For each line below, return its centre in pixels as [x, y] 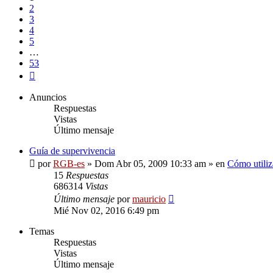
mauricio [149, 199]
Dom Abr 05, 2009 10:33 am [150, 164]
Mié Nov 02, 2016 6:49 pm [106, 211]
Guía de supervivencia [72, 151]
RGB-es [69, 164]
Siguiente [53, 73]
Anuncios [48, 97]
